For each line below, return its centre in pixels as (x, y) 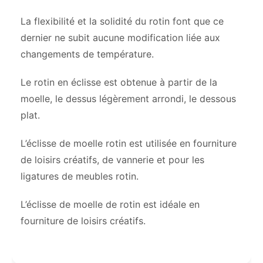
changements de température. (87, 54)
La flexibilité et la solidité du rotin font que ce (122, 21)
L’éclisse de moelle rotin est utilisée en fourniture (129, 144)
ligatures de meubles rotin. (80, 176)
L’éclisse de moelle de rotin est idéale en (110, 205)
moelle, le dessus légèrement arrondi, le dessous (128, 99)
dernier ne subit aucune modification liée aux (120, 38)
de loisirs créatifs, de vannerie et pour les (112, 160)
